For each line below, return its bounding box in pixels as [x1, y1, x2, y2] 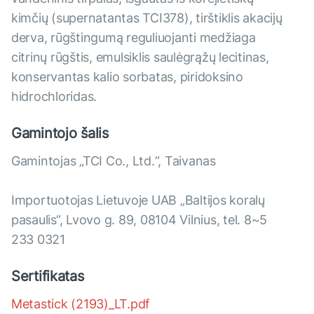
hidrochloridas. [11, 89, 97, 104]
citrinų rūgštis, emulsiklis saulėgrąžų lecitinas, [11, 50, 269, 65]
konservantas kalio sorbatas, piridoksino [11, 69, 243, 85]
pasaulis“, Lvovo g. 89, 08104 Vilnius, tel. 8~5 [11, 212, 268, 228]
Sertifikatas [11, 268, 84, 285]
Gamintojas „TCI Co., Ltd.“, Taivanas [11, 153, 216, 169]
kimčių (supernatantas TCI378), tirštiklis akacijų [11, 11, 282, 26]
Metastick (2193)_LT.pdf [11, 296, 151, 312]
